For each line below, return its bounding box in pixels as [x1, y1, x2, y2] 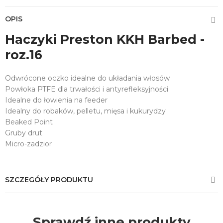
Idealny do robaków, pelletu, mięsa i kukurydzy [5, 107, 166, 116]
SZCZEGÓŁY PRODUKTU [5, 175, 93, 185]
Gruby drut [5, 128, 42, 138]
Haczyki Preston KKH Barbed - [5, 32, 205, 47]
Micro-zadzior [5, 139, 52, 149]
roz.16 [5, 47, 42, 63]
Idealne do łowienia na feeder [5, 96, 108, 105]
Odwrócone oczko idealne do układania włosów [5, 74, 170, 83]
